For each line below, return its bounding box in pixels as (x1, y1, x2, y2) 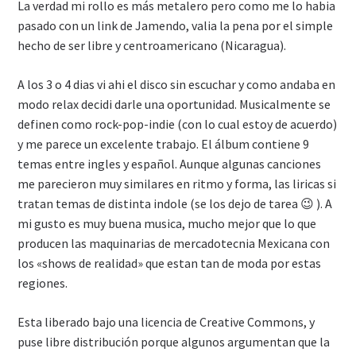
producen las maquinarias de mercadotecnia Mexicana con (17, 235, 331, 251)
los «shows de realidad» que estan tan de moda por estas (17, 255, 322, 271)
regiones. (17, 275, 68, 291)
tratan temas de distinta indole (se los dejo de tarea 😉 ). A (17, 195, 333, 211)
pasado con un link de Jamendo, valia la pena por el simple (17, 17, 334, 33)
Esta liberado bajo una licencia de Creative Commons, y (17, 314, 315, 330)
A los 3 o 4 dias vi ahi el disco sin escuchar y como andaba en (17, 76, 336, 92)
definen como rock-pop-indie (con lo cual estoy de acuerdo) (17, 116, 338, 132)
